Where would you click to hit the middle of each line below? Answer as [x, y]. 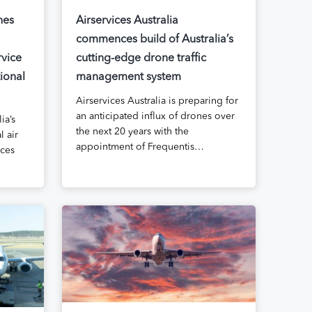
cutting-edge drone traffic [141, 59]
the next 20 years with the [132, 132]
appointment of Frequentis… [140, 147]
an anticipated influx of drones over [155, 117]
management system [128, 78]
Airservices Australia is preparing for [157, 101]
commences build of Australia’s [154, 40]
